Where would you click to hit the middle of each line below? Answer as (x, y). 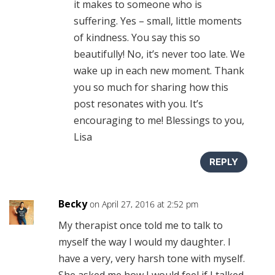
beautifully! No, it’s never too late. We (159, 54)
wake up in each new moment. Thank (159, 70)
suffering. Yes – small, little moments (157, 21)
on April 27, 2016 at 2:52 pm (144, 204)
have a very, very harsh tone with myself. (151, 258)
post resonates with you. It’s (138, 103)
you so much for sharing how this (151, 87)
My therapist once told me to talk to (140, 225)
